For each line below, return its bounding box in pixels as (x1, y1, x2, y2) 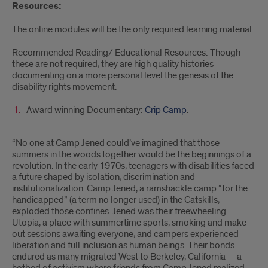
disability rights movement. (12, 81, 117, 93)
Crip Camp (145, 104, 187, 116)
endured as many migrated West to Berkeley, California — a (12, 251, 242, 263)
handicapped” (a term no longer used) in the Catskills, (12, 194, 220, 206)
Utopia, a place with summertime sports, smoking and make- (12, 217, 250, 229)
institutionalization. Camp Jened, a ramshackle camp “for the (12, 182, 248, 194)
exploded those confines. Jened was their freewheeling (12, 205, 226, 217)
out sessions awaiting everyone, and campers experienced (12, 228, 239, 240)
